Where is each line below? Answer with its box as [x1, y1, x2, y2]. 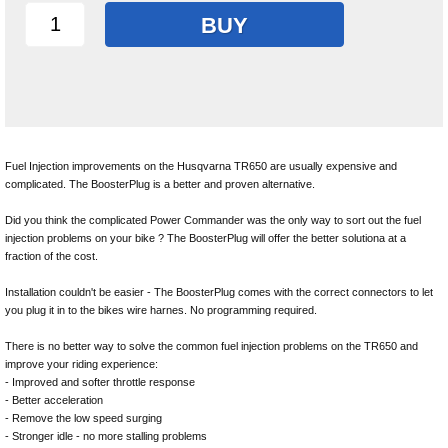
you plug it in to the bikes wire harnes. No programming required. [5, 304, 317, 316]
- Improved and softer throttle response [5, 376, 195, 388]
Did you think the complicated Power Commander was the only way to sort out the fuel [5, 214, 421, 226]
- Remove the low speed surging [5, 412, 162, 424]
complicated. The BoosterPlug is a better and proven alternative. [5, 178, 315, 190]
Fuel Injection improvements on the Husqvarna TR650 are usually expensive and [5, 160, 397, 172]
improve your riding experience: [5, 358, 158, 370]
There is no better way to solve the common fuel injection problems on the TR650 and [5, 340, 418, 352]
